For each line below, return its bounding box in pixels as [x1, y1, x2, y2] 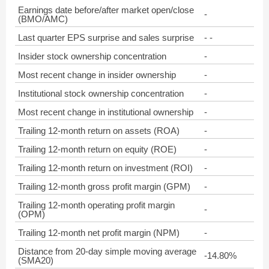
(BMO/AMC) [18, 14, 68, 24]
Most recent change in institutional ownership [18, 107, 193, 117]
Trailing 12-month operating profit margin [18, 200, 175, 210]
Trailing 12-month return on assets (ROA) [18, 125, 180, 136]
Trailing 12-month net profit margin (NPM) [18, 228, 180, 238]
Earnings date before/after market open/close [18, 5, 194, 15]
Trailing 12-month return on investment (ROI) [18, 163, 193, 173]
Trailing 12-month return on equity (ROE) [18, 144, 177, 154]
